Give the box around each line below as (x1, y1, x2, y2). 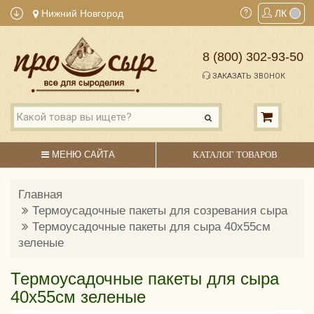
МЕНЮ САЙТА (48, 149, 115, 160)
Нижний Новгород (39, 8, 123, 19)
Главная (18, 187, 62, 201)
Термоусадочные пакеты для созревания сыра (32, 203, 287, 217)
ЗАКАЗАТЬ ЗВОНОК (210, 71, 285, 81)
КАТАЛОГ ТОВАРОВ (192, 149, 278, 160)
